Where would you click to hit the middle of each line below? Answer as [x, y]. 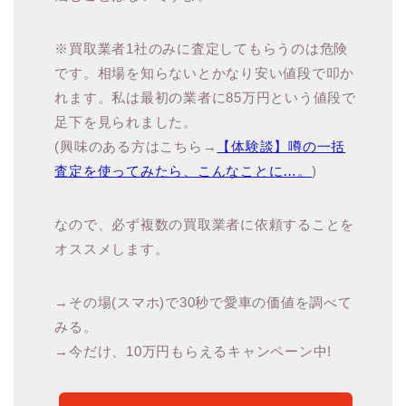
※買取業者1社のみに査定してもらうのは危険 [202, 49]
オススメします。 [112, 249]
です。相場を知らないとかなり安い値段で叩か [205, 73]
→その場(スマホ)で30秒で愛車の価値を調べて [203, 303]
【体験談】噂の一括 [281, 147]
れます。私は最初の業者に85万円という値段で [205, 98]
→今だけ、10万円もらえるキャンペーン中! [193, 352]
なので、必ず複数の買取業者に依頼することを [205, 225]
